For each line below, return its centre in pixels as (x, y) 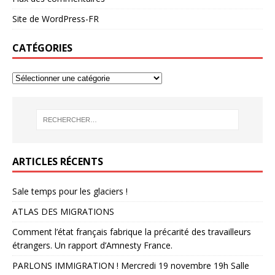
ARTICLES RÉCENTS (58, 161)
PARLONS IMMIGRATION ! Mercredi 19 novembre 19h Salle (131, 265)
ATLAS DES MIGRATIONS (63, 211)
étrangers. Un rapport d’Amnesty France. (92, 245)
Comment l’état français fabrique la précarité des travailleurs (132, 231)
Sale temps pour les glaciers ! (70, 191)
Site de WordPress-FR (56, 19)
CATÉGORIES (42, 48)
